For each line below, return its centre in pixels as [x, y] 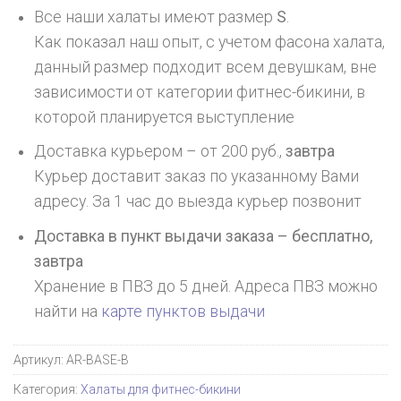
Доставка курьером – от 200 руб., [160, 152]
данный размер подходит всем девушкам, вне [206, 67]
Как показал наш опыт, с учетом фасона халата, [210, 42]
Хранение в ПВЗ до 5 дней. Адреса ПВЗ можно [206, 287]
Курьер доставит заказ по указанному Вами [197, 177]
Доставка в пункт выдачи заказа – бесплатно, [204, 237]
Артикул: [40, 360]
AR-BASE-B [98, 360]
